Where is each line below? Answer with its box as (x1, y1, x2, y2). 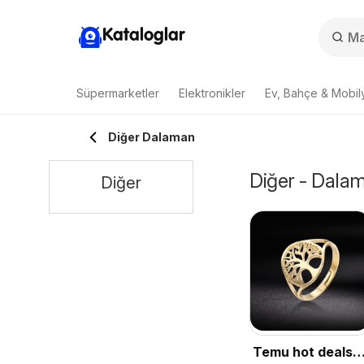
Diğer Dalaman (108, 130, 195, 144)
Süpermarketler (76, 86, 159, 100)
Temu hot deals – (253, 344, 362, 361)
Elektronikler (179, 86, 245, 100)
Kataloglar (102, 26, 184, 45)
